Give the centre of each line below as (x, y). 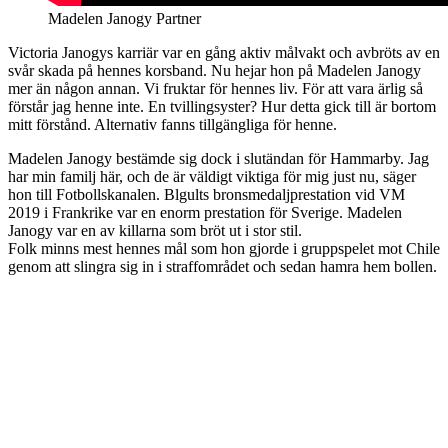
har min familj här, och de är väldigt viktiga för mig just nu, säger (212, 177)
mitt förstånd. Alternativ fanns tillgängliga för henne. (172, 125)
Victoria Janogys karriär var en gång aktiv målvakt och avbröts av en (224, 53)
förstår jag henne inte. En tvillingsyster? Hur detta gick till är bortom (222, 107)
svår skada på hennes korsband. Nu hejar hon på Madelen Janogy (214, 71)
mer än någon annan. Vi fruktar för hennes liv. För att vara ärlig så (215, 89)
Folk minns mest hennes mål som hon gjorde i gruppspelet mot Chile (224, 249)
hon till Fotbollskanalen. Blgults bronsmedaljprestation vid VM (206, 195)
